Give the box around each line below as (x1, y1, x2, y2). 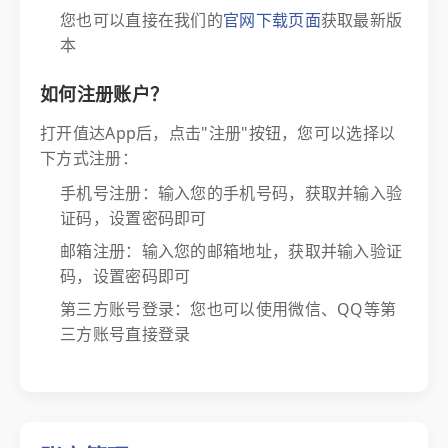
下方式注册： (40, 147, 138, 169)
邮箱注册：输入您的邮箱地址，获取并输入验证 (60, 240, 403, 262)
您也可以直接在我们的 (60, 9, 224, 31)
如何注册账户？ (40, 82, 169, 106)
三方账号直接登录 (60, 323, 191, 345)
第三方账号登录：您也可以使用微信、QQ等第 (60, 298, 397, 320)
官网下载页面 (223, 9, 321, 31)
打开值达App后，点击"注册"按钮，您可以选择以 (40, 122, 396, 144)
